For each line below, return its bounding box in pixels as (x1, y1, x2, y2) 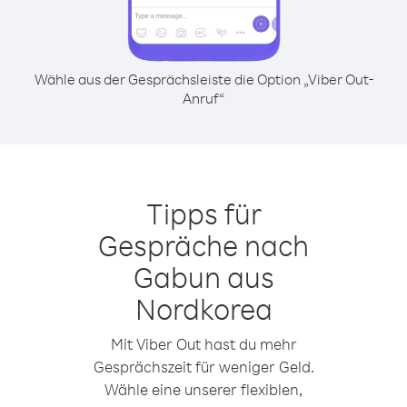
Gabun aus (133, 258, 274, 295)
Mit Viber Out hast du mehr (110, 334, 297, 353)
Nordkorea (134, 290, 273, 327)
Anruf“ (183, 89, 224, 107)
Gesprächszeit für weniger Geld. (93, 357, 314, 376)
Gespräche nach (98, 226, 309, 263)
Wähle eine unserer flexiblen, (104, 380, 303, 399)
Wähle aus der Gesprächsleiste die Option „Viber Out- (34, 70, 373, 88)
